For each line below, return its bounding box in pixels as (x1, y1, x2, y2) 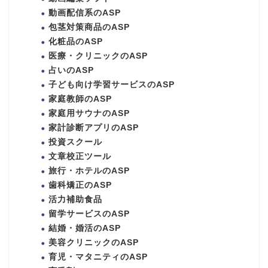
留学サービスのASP (48, 209, 130, 219)
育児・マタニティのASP (48, 252, 148, 262)
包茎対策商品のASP (48, 23, 130, 32)
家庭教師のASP (48, 95, 112, 104)
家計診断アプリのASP (48, 123, 139, 133)
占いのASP (48, 66, 94, 75)
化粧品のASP (48, 37, 103, 47)
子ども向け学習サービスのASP (48, 80, 175, 90)
